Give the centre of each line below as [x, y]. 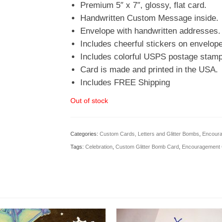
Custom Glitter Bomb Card [147, 147]
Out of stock [89, 101]
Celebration [99, 147]
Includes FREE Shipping [125, 83]
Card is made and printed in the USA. [149, 70]
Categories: [85, 134]
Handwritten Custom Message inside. [149, 18]
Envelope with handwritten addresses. [150, 31]
